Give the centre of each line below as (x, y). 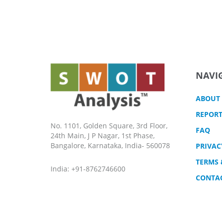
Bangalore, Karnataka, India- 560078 (110, 146)
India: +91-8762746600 (88, 169)
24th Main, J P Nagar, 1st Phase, (103, 136)
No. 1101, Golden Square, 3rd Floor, (109, 126)
